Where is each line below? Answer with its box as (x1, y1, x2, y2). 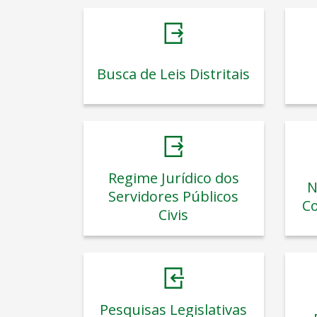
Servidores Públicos (108, 186, 239, 206)
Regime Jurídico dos (108, 168, 239, 188)
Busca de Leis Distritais (97, 64, 250, 83)
